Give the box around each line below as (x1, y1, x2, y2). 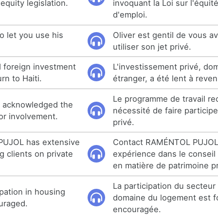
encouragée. (113, 204, 162, 214)
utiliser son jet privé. (113, 41, 192, 52)
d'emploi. (113, 10, 148, 20)
